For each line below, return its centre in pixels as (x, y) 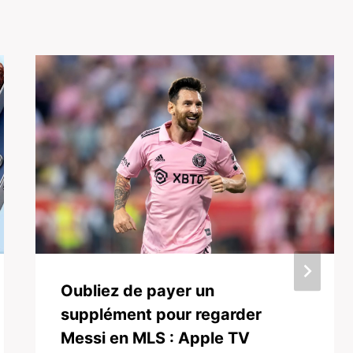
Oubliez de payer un (138, 291)
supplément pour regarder (162, 315)
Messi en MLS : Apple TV (156, 338)
